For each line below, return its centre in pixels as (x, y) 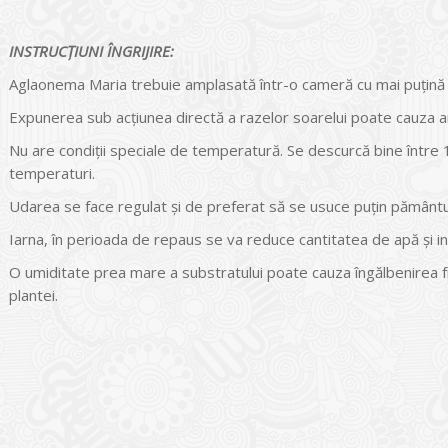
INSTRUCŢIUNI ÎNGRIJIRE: (91, 51)
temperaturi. (52, 173)
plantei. (33, 295)
